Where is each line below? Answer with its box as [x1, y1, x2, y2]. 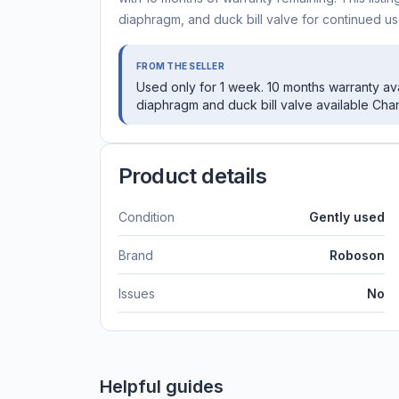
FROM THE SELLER [136, 61, 224, 72]
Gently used [309, 209, 385, 225]
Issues [118, 286, 155, 302]
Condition [118, 209, 175, 225]
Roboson [330, 248, 385, 264]
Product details [118, 163, 266, 190]
